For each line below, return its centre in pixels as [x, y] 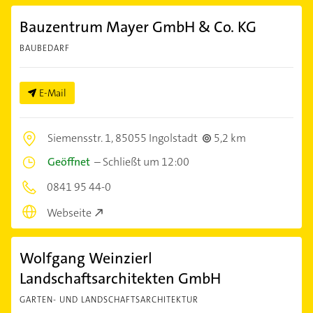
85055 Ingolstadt [156, 138]
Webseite [69, 212]
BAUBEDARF [45, 49]
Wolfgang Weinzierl [86, 258]
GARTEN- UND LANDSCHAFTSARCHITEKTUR [109, 299]
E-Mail [53, 93]
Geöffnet [69, 162]
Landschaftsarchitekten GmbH [120, 278]
